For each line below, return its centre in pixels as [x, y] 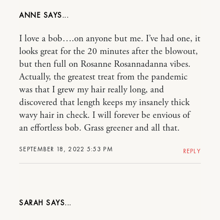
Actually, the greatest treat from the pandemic [103, 77]
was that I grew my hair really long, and [92, 90]
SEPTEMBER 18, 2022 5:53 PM [66, 149]
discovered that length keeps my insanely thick [104, 103]
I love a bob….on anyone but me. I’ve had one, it [110, 39]
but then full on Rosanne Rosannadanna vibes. [105, 65]
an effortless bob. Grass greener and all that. [99, 128]
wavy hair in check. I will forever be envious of [105, 116]
